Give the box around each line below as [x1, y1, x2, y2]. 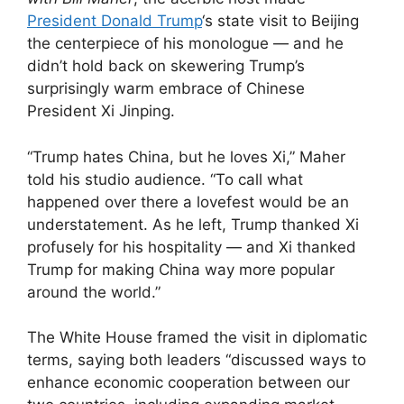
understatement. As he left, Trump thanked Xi [27, 215, 359, 234]
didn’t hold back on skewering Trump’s [27, 57, 305, 76]
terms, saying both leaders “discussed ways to [27, 351, 366, 370]
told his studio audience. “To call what [27, 170, 303, 188]
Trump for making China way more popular [27, 260, 335, 279]
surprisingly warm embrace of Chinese [27, 79, 305, 98]
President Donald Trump [27, 12, 202, 31]
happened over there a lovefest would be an [27, 192, 349, 211]
